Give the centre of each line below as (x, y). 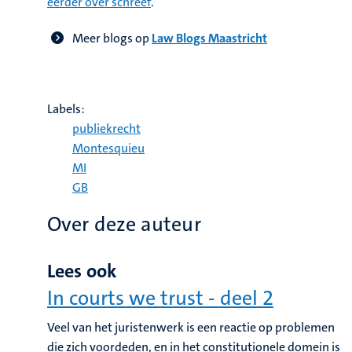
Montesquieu (108, 148)
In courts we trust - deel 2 (160, 298)
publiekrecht (106, 128)
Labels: (66, 109)
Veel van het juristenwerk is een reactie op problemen (191, 327)
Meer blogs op (112, 38)
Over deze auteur (124, 224)
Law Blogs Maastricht (209, 38)
